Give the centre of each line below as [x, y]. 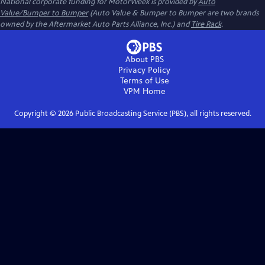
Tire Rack [206, 24]
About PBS [144, 59]
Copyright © [36, 114]
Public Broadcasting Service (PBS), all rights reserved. [162, 114]
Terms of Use [144, 81]
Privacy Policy [144, 70]
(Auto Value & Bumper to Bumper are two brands [173, 13]
